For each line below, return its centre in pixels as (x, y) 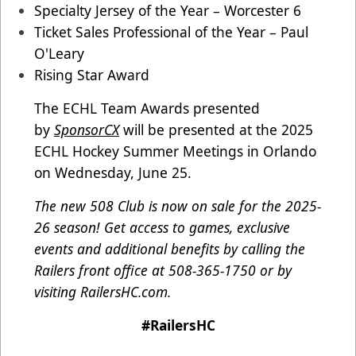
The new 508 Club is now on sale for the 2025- (178, 205)
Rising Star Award (92, 74)
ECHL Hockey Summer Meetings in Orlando (175, 151)
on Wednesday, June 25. (113, 172)
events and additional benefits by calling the (170, 248)
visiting (57, 291)
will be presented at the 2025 (216, 129)
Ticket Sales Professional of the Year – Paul (171, 31)
